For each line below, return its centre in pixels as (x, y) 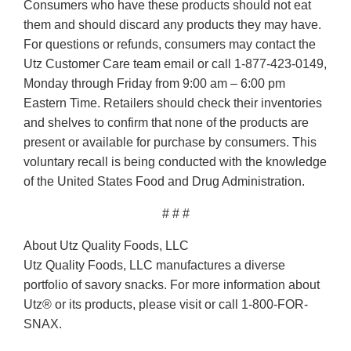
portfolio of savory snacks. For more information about (172, 285)
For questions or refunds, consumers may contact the (170, 45)
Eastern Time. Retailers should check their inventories (173, 103)
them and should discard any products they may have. (172, 25)
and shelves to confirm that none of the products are (166, 123)
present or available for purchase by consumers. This (170, 143)
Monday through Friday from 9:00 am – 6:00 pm (154, 84)
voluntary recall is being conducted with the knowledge (175, 162)
